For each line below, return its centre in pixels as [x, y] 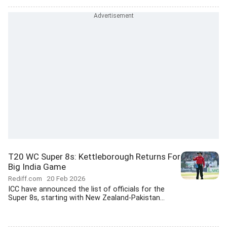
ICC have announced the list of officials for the [86, 189]
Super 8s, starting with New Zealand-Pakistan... [86, 198]
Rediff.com [27, 178]
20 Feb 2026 [66, 178]
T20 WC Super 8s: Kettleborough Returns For [94, 157]
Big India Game [37, 167]
